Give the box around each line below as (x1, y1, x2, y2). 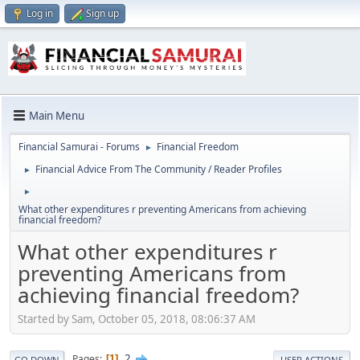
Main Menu (29, 108, 84, 123)
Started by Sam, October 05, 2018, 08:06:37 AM (18, 311, 256, 326)
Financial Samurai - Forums (18, 140, 140, 154)
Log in (27, 6, 53, 20)
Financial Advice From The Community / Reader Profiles (35, 162, 282, 177)
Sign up (86, 6, 119, 20)
